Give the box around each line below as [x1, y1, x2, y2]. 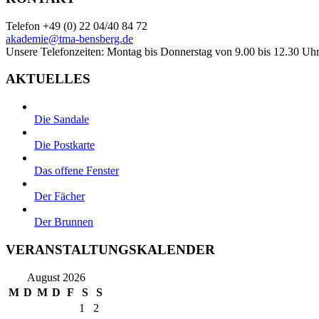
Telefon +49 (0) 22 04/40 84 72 [6, 19, 147, 32]
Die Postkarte [34, 139, 95, 152]
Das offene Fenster [34, 164, 119, 177]
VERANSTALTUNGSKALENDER [6, 241, 215, 257]
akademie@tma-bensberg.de [6, 32, 133, 45]
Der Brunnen [34, 216, 93, 229]
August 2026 [27, 271, 85, 283]
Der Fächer [34, 190, 85, 203]
